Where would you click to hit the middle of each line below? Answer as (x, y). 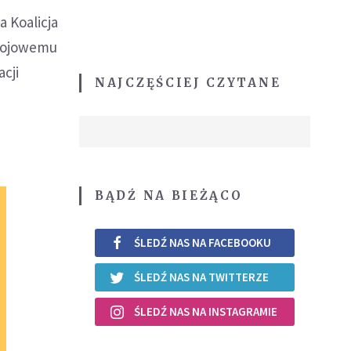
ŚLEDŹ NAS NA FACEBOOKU (203, 243)
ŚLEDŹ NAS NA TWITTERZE (201, 277)
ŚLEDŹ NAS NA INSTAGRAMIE (206, 312)
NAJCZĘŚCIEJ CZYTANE (188, 82)
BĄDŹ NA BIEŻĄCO (169, 195)
